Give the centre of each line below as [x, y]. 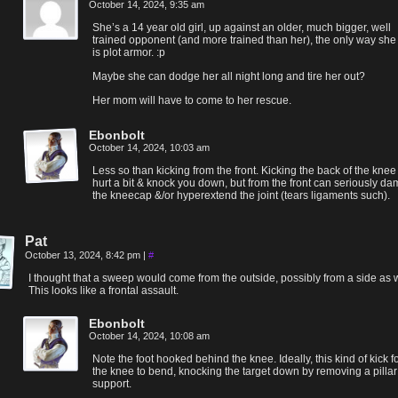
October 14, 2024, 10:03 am [149, 147]
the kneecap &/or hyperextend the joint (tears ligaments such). [241, 195]
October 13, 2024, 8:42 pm [84, 255]
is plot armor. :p [129, 52]
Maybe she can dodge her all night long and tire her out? [229, 76]
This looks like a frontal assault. [103, 291]
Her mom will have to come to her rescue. [192, 100]
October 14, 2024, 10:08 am [149, 336]
